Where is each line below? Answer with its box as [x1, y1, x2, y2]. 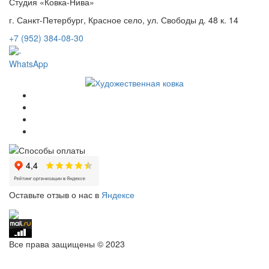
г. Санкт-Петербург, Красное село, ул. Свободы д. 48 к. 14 [9, 14, 238, 26]
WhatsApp [9, 57, 48, 70]
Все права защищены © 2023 [9, 237, 125, 250]
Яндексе [101, 189, 134, 201]
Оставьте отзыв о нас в [9, 189, 101, 201]
